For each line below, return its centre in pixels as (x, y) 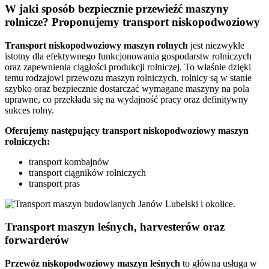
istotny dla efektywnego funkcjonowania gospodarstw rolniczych (128, 56)
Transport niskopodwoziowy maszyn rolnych (96, 45)
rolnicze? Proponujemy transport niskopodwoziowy (132, 22)
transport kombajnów (69, 162)
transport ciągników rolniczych (87, 172)
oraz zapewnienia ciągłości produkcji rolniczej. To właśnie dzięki (128, 67)
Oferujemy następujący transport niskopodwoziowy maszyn (127, 130)
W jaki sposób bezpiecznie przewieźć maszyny (117, 8)
